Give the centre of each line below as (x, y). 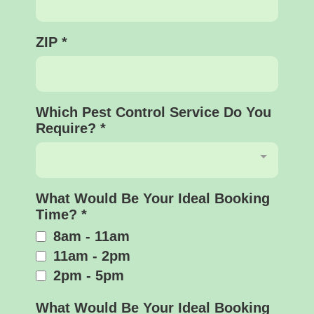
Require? (68, 128)
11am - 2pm (92, 255)
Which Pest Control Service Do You (153, 112)
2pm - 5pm (89, 275)
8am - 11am (91, 236)
